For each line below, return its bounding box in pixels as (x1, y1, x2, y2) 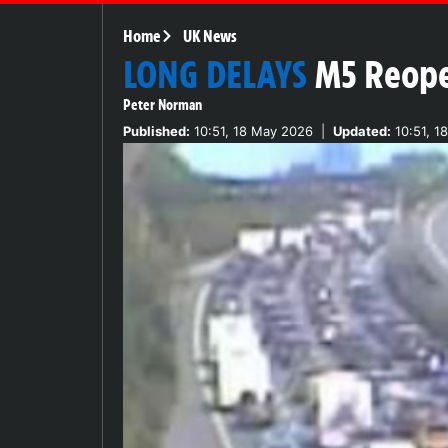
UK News (182, 25, 237, 46)
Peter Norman (123, 95, 202, 114)
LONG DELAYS (123, 50, 307, 99)
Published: (123, 122, 190, 139)
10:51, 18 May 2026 (190, 122, 313, 139)
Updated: (333, 122, 391, 139)
